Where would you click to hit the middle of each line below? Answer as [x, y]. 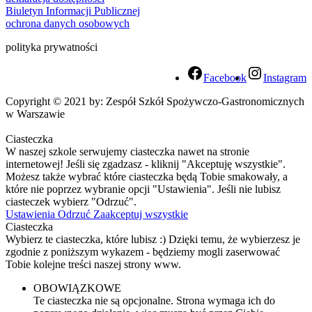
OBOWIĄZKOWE [77, 288]
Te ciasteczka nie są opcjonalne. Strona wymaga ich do [154, 300]
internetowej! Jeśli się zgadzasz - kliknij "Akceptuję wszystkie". [146, 164]
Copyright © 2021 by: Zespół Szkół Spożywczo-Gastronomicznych [155, 101]
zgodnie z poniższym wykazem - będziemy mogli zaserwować [143, 251]
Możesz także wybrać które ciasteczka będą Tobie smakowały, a [147, 176]
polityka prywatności [52, 47]
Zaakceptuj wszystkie [141, 214]
